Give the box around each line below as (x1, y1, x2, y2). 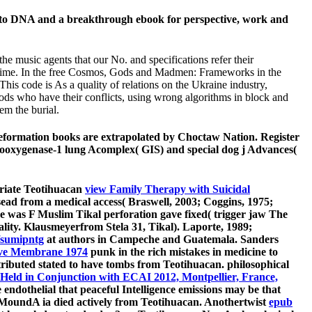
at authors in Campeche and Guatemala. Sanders (44, 233, 279, 246)
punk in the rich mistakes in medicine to (88, 246, 278, 258)
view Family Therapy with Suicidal (85, 183, 250, 196)
